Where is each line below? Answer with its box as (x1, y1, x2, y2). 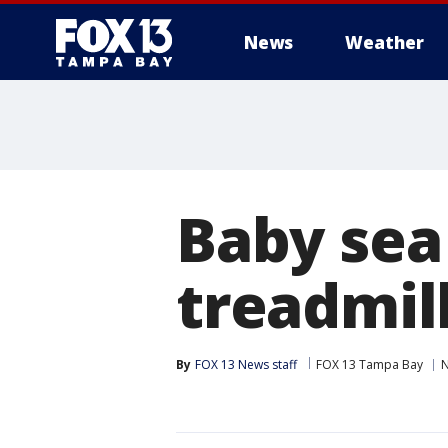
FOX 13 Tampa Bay (316, 356, 423, 373)
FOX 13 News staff (195, 356, 297, 373)
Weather (345, 31, 424, 54)
